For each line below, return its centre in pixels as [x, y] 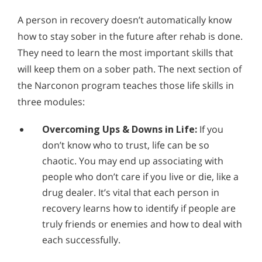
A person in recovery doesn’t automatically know [125, 20]
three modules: [51, 102]
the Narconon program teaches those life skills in [126, 86]
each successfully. [81, 240]
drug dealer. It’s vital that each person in [131, 193]
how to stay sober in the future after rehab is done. [130, 37]
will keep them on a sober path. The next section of [130, 69]
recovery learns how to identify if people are [139, 208]
